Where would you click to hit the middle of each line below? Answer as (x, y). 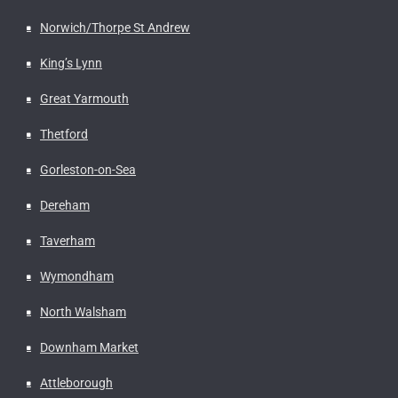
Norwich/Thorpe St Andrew (115, 27)
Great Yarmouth (84, 98)
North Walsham (83, 311)
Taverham (68, 240)
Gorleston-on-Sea (88, 169)
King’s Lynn (71, 63)
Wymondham (77, 276)
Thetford (64, 134)
